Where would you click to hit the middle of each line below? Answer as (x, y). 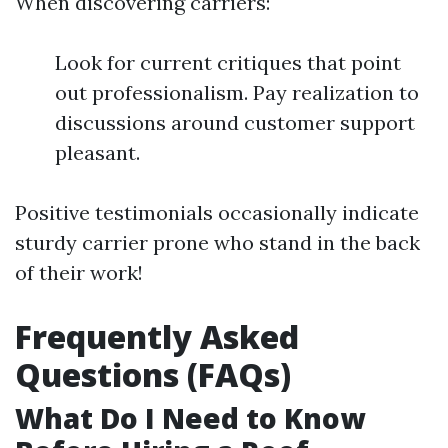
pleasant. (97, 152)
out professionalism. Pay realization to (237, 92)
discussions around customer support (235, 122)
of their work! (79, 272)
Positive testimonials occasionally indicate (217, 212)
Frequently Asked (157, 336)
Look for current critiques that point (228, 62)
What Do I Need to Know (190, 418)
